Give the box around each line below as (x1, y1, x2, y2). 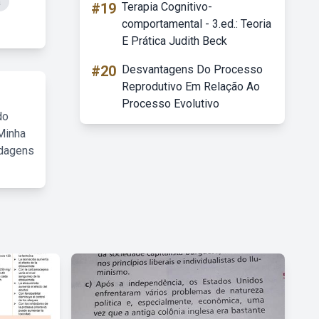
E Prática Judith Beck (122, 34, 227, 48)
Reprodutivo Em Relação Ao (122, 80, 260, 93)
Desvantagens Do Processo (122, 63, 263, 76)
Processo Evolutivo (122, 97, 219, 110)
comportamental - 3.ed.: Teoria (122, 17, 271, 31)
